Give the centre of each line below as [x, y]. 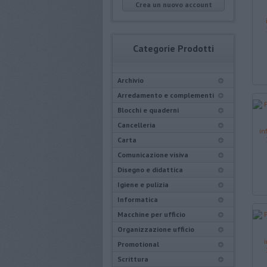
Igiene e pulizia [143, 184]
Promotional [138, 244]
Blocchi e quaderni [148, 110]
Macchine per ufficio [151, 214]
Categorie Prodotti [173, 48]
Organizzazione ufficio [156, 229]
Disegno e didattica [150, 170]
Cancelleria [136, 125]
